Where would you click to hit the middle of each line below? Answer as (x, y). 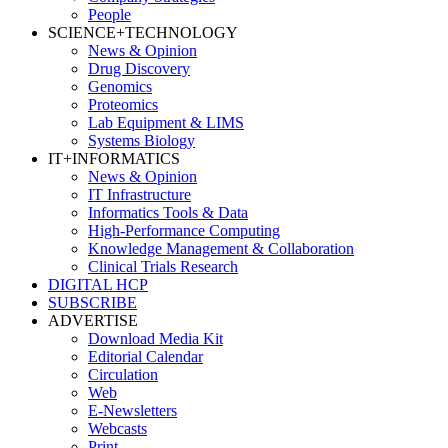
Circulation (123, 374)
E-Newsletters (132, 410)
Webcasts (117, 428)
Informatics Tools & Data (168, 212)
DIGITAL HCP (98, 284)
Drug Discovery (139, 68)
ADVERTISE (93, 320)
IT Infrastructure (139, 194)
